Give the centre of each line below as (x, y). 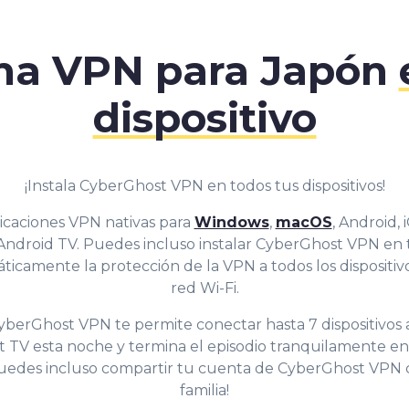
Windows (231, 222)
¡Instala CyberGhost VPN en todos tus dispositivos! (204, 185)
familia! (204, 390)
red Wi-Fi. (204, 288)
